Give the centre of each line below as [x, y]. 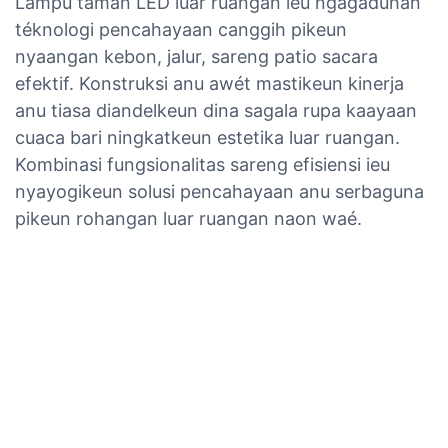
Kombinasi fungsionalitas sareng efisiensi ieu [202, 164]
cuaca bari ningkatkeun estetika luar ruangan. [207, 137]
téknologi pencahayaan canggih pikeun [181, 29]
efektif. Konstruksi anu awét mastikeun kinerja [209, 83]
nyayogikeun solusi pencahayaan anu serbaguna [219, 191]
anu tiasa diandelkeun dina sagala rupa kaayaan [216, 110]
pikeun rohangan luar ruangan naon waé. [188, 218]
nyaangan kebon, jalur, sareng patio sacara [196, 56]
